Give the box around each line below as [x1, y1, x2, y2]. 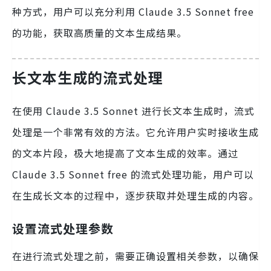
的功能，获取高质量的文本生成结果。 [12, 25, 187, 40]
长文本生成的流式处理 [12, 66, 163, 88]
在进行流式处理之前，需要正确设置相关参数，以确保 [12, 248, 259, 263]
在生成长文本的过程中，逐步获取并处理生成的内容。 [12, 188, 259, 203]
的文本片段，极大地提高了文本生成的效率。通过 [12, 145, 238, 160]
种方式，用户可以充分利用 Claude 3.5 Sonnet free [12, 4, 254, 19]
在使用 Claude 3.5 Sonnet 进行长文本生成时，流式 [12, 103, 255, 118]
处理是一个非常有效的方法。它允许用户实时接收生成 [12, 124, 259, 139]
